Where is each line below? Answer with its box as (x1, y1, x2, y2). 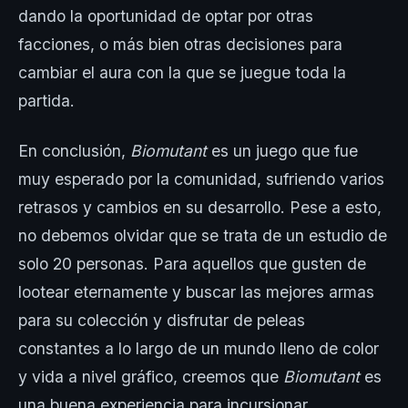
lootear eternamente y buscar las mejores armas (18, 282, 374, 302)
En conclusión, (18, 141, 130, 161)
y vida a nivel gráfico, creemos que (18, 367, 283, 387)
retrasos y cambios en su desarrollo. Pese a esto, (18, 198, 382, 218)
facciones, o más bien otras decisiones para (18, 35, 342, 55)
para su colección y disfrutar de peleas (18, 311, 305, 331)
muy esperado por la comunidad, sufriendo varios (18, 169, 384, 189)
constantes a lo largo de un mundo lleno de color (18, 339, 379, 359)
